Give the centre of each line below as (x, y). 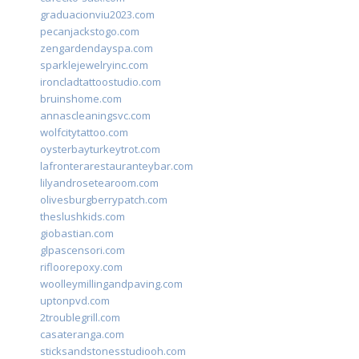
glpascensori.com (83, 250)
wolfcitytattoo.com (84, 133)
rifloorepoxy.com (81, 267)
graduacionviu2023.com (97, 15)
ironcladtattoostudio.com (101, 82)
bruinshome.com (81, 99)
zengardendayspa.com (97, 48)
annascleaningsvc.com (95, 116)
